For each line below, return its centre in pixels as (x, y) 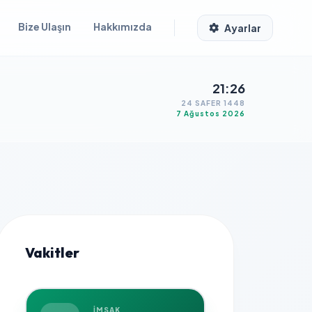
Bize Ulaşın (45, 26)
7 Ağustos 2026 (211, 114)
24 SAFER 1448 (213, 103)
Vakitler (52, 252)
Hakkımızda (123, 26)
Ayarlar (243, 28)
